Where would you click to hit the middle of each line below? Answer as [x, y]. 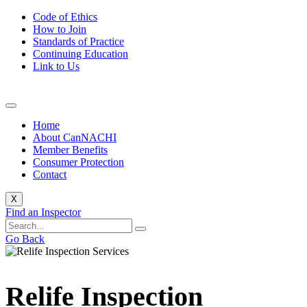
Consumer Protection [78, 162]
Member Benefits [70, 150]
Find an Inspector [43, 212]
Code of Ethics [65, 17]
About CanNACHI [75, 137]
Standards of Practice [78, 41]
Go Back [25, 239]
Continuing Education [81, 54]
